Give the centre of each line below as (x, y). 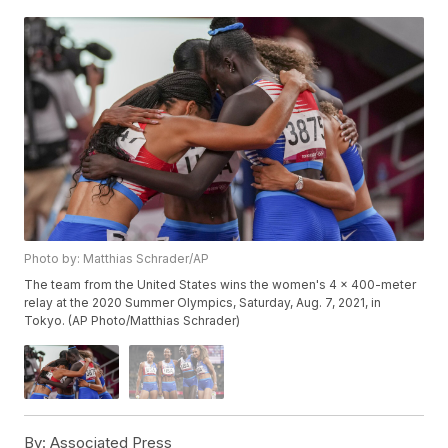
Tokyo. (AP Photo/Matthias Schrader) (132, 321)
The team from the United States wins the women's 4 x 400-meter (220, 285)
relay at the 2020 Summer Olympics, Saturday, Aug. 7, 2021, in (203, 303)
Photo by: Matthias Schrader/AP (117, 259)
